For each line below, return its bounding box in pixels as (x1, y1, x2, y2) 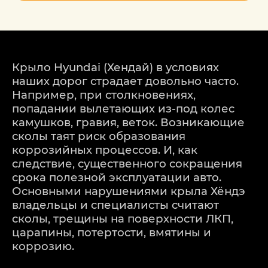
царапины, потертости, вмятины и (12, 225, 211, 239)
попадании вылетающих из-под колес (12, 101, 234, 115)
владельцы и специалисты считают (12, 197, 219, 212)
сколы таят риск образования (12, 129, 185, 143)
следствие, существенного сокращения (12, 156, 242, 170)
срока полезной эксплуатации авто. (12, 170, 221, 184)
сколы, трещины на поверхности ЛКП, (12, 211, 233, 226)
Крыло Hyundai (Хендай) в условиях (12, 60, 219, 74)
